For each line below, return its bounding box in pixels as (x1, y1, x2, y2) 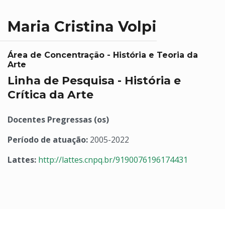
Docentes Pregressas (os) (8, 114, 109, 125)
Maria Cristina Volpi (8, 18, 157, 35)
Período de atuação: (8, 134, 90, 145)
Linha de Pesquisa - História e (8, 74, 181, 87)
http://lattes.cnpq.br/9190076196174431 (38, 154, 188, 165)
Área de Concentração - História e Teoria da (8, 50, 198, 60)
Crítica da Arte (8, 88, 93, 101)
